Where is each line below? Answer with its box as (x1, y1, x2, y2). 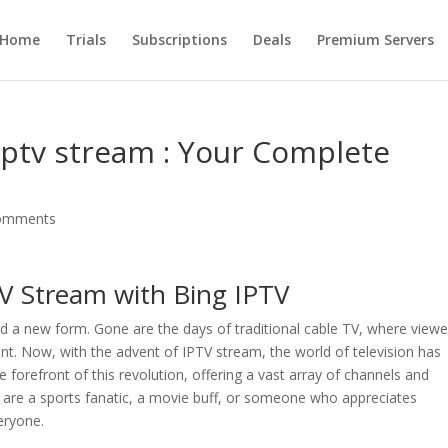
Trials (65, 30, 106, 49)
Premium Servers (316, 30, 434, 49)
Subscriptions (131, 30, 227, 49)
